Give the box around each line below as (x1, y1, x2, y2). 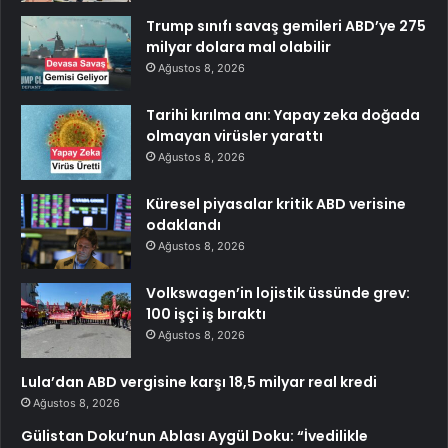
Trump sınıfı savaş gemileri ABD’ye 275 (146, 15, 426, 36)
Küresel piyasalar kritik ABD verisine (146, 193, 406, 214)
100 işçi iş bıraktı (146, 303, 266, 324)
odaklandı (146, 214, 221, 235)
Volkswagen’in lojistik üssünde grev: (146, 282, 410, 303)
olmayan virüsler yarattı (146, 125, 323, 146)
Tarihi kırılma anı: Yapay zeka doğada (146, 104, 420, 125)
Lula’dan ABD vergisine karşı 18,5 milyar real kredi (21, 371, 377, 392)
